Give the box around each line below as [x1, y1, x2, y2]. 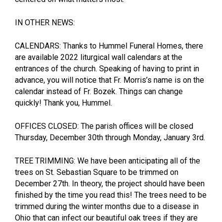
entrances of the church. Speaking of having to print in [15, 63, 199, 73]
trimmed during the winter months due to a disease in [15, 201, 199, 211]
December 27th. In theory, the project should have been [15, 178, 205, 188]
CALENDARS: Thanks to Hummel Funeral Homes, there [15, 41, 203, 51]
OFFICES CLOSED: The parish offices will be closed [15, 121, 193, 131]
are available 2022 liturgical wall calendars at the [15, 52, 182, 62]
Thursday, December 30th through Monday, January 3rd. [15, 132, 205, 142]
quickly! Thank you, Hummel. [15, 98, 112, 108]
